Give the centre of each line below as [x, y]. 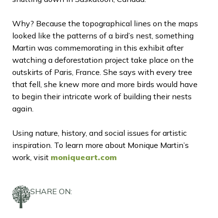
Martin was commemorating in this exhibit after [98, 47]
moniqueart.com [84, 157]
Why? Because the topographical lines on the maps [105, 23]
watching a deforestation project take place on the [103, 60]
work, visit [31, 157]
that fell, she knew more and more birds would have [105, 84]
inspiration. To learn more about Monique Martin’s [100, 145]
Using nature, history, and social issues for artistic [100, 133]
